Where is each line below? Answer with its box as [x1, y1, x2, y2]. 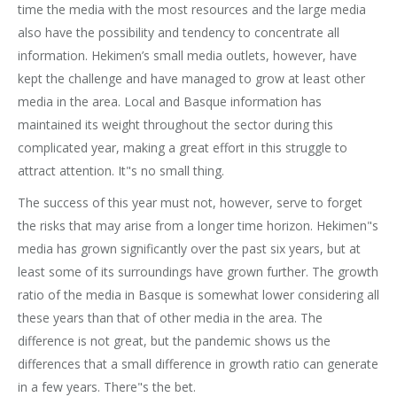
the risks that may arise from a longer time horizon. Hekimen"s [18, 217, 378, 235]
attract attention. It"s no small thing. [18, 162, 224, 180]
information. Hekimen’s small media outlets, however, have [18, 47, 357, 65]
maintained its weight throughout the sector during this [18, 116, 333, 134]
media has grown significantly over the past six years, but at [18, 240, 361, 258]
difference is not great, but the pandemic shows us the [18, 332, 331, 350]
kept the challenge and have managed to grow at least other [18, 70, 365, 88]
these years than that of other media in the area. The [18, 309, 323, 327]
